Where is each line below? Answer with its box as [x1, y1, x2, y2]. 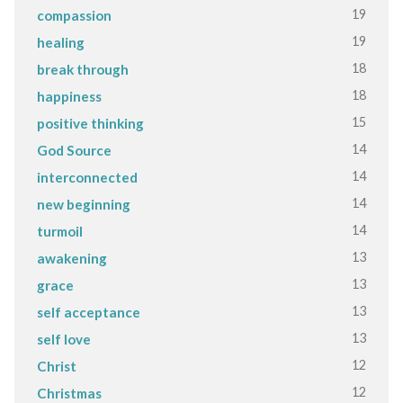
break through [36, 60, 129, 77]
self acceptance [36, 303, 140, 320]
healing [36, 33, 85, 50]
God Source [36, 141, 112, 158]
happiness [36, 87, 102, 104]
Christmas [36, 384, 102, 401]
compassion [36, 6, 112, 23]
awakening [36, 249, 107, 266]
